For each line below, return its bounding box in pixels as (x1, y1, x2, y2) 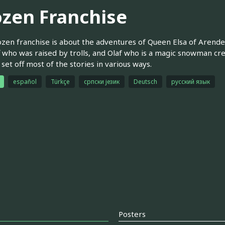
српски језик (83, 77, 120, 86)
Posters (119, 209, 146, 219)
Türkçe (50, 77, 70, 86)
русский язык (171, 77, 210, 86)
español (13, 77, 37, 86)
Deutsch (133, 77, 157, 86)
